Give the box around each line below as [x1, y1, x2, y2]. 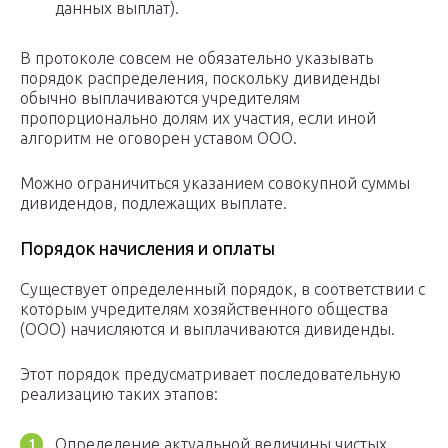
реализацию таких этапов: [20, 384, 218, 403]
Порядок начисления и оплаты [20, 237, 275, 258]
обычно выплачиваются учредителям [20, 88, 300, 107]
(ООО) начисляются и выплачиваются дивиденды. [20, 319, 395, 338]
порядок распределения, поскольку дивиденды [20, 68, 380, 87]
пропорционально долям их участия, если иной [20, 108, 376, 127]
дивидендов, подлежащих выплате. [20, 193, 287, 212]
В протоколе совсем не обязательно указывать [20, 48, 373, 67]
